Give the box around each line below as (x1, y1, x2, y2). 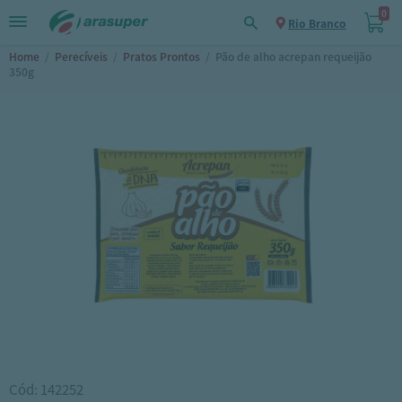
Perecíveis (55, 48, 108, 64)
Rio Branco (288, 15, 346, 31)
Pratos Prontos (123, 48, 200, 64)
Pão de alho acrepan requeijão (215, 48, 371, 64)
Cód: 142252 (9, 380, 83, 398)
